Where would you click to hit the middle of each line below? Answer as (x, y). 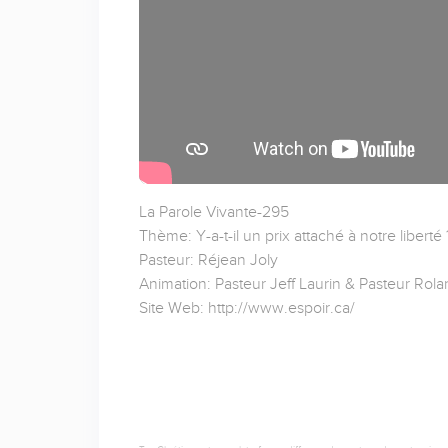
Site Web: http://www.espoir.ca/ (246, 308)
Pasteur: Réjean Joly (208, 260)
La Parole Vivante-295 (213, 212)
